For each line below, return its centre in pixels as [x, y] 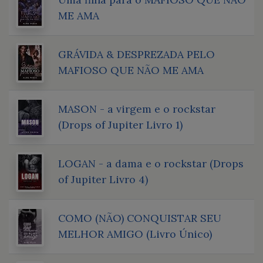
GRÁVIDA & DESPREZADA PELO [136, 54]
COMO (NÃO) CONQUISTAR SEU [140, 218]
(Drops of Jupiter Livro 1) [120, 124]
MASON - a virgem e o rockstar [137, 109]
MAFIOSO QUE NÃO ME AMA [131, 70]
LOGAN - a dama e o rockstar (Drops [151, 163]
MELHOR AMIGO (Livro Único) [135, 234]
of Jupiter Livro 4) [103, 179]
